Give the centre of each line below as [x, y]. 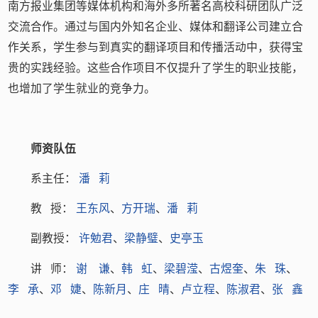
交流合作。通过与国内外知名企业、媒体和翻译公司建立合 [156, 27]
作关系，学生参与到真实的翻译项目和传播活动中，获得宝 [156, 48]
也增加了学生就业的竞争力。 [82, 89]
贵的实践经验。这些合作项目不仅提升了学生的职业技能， [156, 68]
